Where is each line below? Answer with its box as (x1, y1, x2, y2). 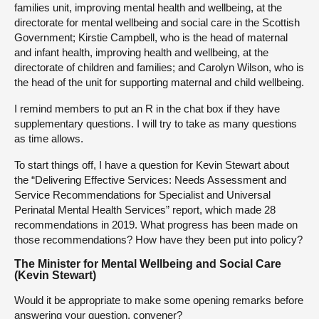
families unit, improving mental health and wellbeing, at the (14, 1, 282, 14)
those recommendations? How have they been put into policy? (14, 234, 303, 246)
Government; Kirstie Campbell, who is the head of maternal (14, 31, 288, 43)
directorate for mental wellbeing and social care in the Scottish (14, 16, 300, 28)
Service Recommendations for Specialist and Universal (14, 189, 271, 201)
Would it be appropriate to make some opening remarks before (14, 294, 303, 306)
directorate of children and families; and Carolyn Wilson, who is (14, 61, 304, 73)
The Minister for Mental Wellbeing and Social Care (14, 258, 281, 270)
